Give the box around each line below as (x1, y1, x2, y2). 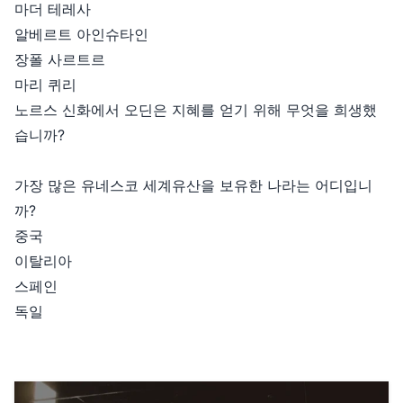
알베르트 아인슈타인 (14, 25, 148, 43)
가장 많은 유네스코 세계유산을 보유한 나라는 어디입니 (14, 176, 372, 194)
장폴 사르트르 (14, 50, 105, 68)
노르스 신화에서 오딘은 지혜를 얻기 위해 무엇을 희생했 (14, 101, 377, 119)
